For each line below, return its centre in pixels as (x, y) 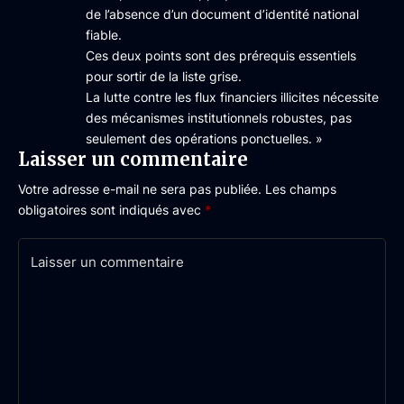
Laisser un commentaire (133, 159)
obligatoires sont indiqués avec (111, 210)
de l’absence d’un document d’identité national (222, 14)
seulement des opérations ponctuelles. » (204, 138)
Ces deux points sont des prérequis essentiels (221, 55)
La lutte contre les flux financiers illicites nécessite (232, 97)
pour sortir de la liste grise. (164, 76)
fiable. (104, 35)
